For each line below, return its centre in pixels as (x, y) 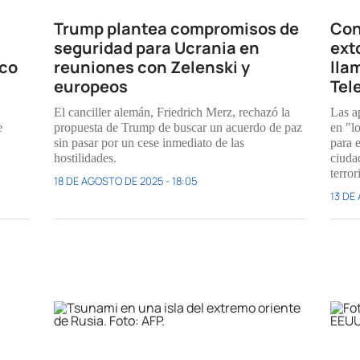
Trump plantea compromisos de (177, 28)
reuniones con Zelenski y (152, 67)
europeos (91, 86)
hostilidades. (86, 157)
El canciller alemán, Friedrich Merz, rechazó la (172, 112)
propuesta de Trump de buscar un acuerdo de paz (178, 127)
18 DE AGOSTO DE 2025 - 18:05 (126, 180)
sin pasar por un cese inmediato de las (149, 142)
